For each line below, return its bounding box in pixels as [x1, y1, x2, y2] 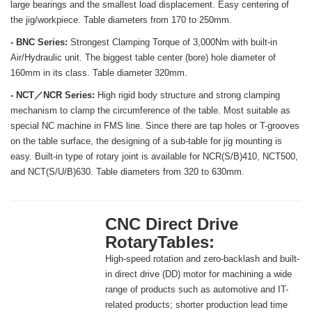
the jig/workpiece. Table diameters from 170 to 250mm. [10, 15, 232, 26]
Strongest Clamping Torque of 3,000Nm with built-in [70, 37, 277, 48]
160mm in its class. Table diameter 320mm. [10, 68, 187, 79]
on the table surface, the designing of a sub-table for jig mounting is [10, 136, 282, 147]
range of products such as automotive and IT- [105, 284, 288, 295]
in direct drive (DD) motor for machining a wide [105, 269, 292, 280]
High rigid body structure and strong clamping [95, 90, 280, 101]
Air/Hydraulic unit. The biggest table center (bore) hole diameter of [10, 52, 276, 63]
